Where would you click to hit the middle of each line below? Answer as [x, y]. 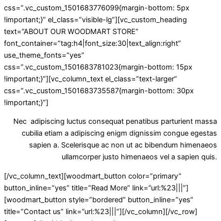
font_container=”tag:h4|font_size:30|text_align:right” [92, 43]
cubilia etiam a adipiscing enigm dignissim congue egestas [119, 133]
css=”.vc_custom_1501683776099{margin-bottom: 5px [97, 8]
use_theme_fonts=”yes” [44, 55]
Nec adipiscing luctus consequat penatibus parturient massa [115, 122]
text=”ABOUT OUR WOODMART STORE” [71, 31]
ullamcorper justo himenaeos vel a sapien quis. [139, 157]
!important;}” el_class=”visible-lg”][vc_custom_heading [95, 19]
